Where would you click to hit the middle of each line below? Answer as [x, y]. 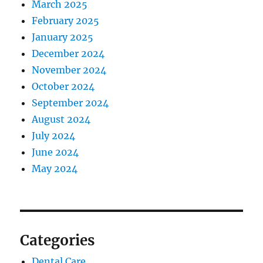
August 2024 [61, 119]
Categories [58, 241]
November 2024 [69, 70]
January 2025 [63, 37]
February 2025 [66, 21]
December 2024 [68, 54]
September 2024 [70, 103]
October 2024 [63, 87]
